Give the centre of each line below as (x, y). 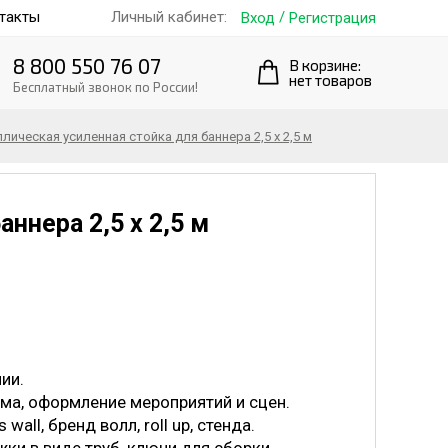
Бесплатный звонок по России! (105, 86)
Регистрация (332, 17)
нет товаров (330, 80)
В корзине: (325, 65)
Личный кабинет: (169, 17)
